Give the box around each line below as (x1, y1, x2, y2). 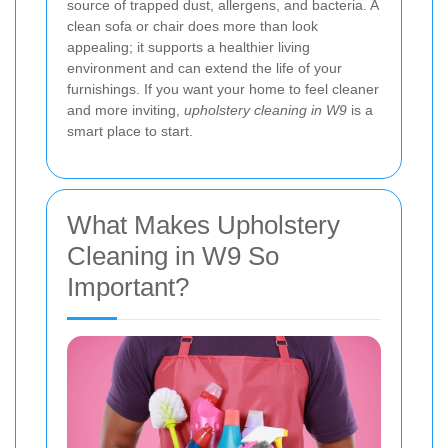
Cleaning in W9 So (67, 241, 279, 271)
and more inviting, (67, 102, 184, 118)
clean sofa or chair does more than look (67, 18, 318, 34)
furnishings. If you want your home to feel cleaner (67, 81, 379, 97)
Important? (67, 272, 189, 302)
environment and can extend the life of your (67, 60, 342, 76)
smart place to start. (67, 123, 193, 139)
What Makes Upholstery (67, 210, 340, 240)
